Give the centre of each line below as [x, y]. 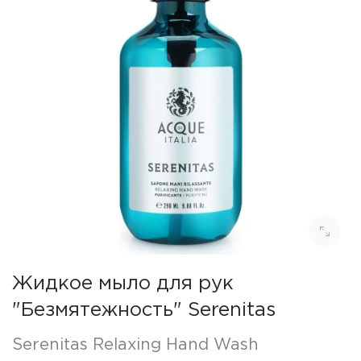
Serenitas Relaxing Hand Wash [135, 345]
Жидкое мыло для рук [123, 284]
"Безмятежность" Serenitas [144, 310]
